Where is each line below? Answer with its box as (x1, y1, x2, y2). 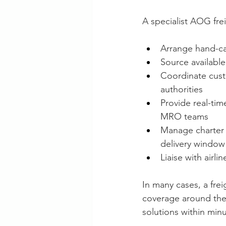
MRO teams (160, 111, 208, 123)
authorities (160, 84, 203, 95)
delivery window (160, 138, 225, 150)
